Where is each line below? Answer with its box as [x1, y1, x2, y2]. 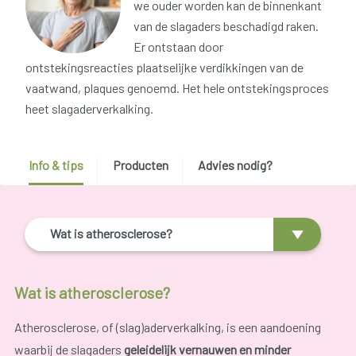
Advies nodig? [197, 157, 273, 173]
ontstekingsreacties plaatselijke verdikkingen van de [25, 60, 304, 75]
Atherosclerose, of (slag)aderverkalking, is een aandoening [14, 319, 321, 335]
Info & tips [28, 157, 83, 173]
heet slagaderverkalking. [25, 101, 153, 117]
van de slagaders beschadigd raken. [133, 18, 319, 34]
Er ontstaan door [133, 39, 223, 55]
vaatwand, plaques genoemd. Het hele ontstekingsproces [25, 80, 329, 96]
